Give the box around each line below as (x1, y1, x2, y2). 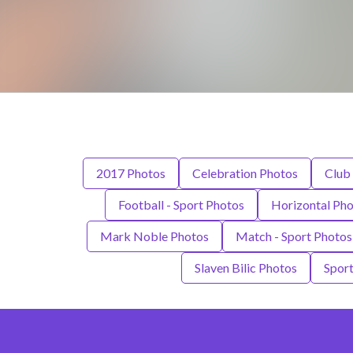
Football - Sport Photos (117, 197, 244, 213)
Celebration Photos (191, 165, 298, 181)
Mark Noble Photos (100, 229, 209, 244)
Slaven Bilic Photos (194, 260, 297, 276)
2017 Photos (95, 165, 165, 181)
